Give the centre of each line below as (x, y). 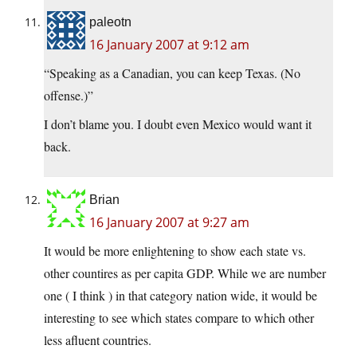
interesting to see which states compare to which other (179, 318)
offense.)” (69, 96)
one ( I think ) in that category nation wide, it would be (180, 296)
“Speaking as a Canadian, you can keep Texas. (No (172, 73)
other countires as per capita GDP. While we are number (185, 273)
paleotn (110, 22)
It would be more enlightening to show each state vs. (175, 251)
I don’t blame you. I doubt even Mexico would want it (178, 124)
